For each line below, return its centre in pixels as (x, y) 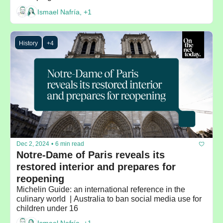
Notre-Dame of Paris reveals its (91, 155)
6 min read (70, 144)
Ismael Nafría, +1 (64, 12)
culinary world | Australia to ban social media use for (109, 199)
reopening (40, 178)
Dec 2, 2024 (33, 144)
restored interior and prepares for (96, 167)
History (28, 44)
